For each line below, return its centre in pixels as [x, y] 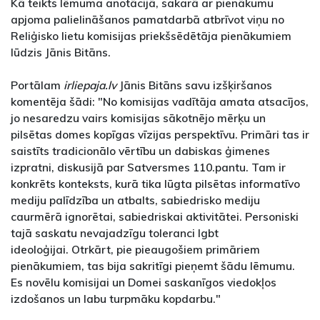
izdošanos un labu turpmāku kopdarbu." [116, 299]
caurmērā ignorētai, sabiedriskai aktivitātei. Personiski [155, 217]
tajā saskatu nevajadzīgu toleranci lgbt [115, 233]
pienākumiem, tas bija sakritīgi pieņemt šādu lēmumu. [153, 266]
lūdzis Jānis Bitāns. [61, 52]
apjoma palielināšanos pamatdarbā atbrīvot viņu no [147, 20]
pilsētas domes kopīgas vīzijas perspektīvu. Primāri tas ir [160, 135]
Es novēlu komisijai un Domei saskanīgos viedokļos [144, 282]
